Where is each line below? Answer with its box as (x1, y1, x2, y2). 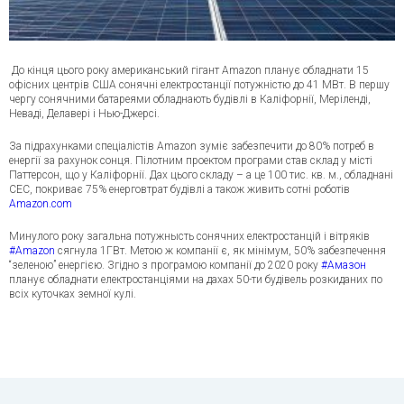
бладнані (350, 169, 393, 182)
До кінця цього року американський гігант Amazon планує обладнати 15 (9, 64, 369, 78)
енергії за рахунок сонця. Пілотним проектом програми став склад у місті (9, 154, 372, 168)
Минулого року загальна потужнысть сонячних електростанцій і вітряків (9, 230, 370, 243)
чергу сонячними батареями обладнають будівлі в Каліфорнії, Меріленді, (9, 93, 371, 106)
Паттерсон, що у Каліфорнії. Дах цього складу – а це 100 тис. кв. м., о (9, 169, 350, 182)
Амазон (327, 259, 366, 272)
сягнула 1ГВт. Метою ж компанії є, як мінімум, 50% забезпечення (55, 244, 386, 258)
